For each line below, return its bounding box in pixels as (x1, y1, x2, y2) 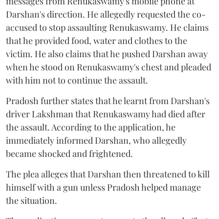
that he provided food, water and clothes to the (6, 34, 187, 46)
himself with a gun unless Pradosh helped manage (6, 181, 201, 193)
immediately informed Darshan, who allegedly (6, 134, 187, 146)
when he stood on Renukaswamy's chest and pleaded (6, 61, 211, 73)
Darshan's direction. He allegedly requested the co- (6, 8, 206, 20)
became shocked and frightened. (6, 147, 133, 159)
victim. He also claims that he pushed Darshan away (6, 47, 208, 60)
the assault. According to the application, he (6, 121, 175, 133)
